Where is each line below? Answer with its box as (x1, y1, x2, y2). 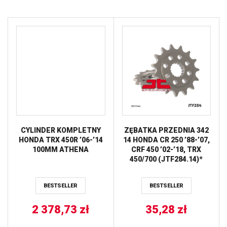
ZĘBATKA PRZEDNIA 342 (124, 126, 209, 135)
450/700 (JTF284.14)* (130, 155, 203, 164)
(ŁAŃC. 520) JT (140, 165, 192, 173)
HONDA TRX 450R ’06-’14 (18, 136, 103, 144)
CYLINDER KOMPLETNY (20, 126, 101, 135)
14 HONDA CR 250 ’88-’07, (123, 136, 210, 144)
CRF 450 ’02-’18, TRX (131, 145, 202, 154)
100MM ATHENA (32, 145, 89, 154)
